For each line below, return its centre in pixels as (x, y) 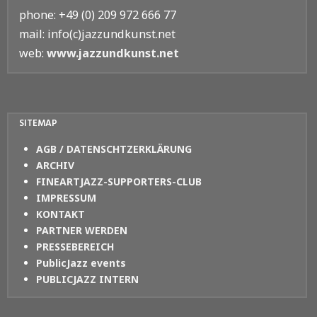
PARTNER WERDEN (82, 230)
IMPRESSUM (66, 197)
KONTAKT (60, 214)
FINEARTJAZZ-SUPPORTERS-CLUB (119, 181)
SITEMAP (38, 123)
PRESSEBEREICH (75, 246)
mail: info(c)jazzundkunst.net (97, 34)
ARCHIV (55, 165)
